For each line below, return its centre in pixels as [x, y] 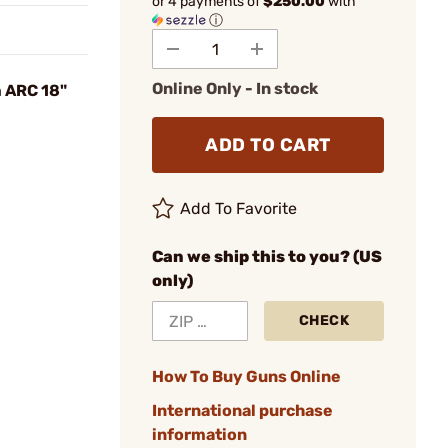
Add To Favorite [239, 208]
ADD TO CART [268, 145]
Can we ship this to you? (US [267, 256]
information [199, 434]
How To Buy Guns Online [246, 376]
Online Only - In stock [235, 88]
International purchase [242, 410]
